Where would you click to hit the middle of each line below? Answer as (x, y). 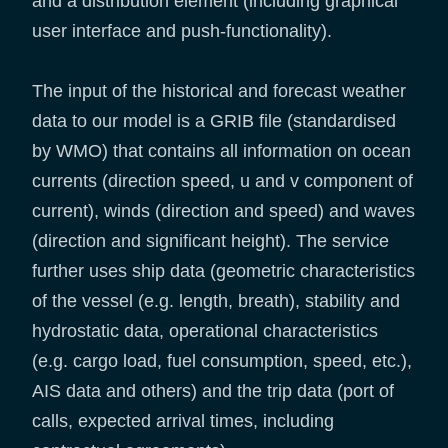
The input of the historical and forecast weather (219, 91)
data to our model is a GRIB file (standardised (214, 121)
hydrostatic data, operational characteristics (205, 331)
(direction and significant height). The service (210, 241)
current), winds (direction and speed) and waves (223, 211)
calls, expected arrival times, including (183, 421)
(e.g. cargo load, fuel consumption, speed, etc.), (222, 361)
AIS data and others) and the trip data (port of (213, 391)
